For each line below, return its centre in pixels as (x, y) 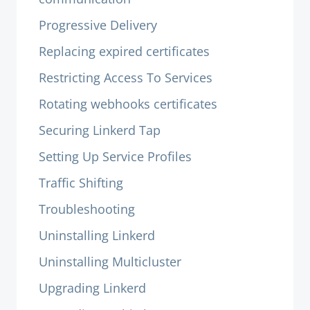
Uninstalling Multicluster (110, 262)
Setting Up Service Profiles (115, 156)
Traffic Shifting (81, 183)
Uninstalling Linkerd (97, 235)
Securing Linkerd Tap (100, 130)
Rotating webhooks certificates (128, 104)
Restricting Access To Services (126, 77)
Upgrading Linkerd (92, 288)
